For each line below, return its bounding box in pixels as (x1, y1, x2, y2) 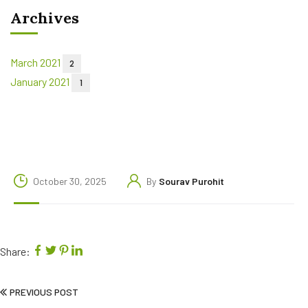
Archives (10, 8, 79, 27)
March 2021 (10, 56, 63, 69)
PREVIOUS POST (10, 286, 78, 298)
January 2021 (10, 75, 71, 88)
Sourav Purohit (159, 175, 224, 187)
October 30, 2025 (33, 175, 107, 187)
